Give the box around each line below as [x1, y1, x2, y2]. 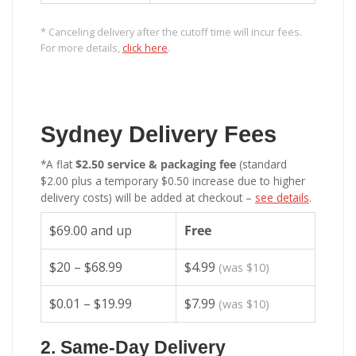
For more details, [41, 41, 122, 56]
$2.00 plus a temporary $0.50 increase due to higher [41, 173, 305, 189]
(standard [236, 157, 287, 172]
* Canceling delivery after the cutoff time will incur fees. [41, 25, 302, 40]
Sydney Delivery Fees [41, 121, 277, 147]
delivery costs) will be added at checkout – [41, 190, 255, 206]
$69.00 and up [49, 222, 132, 240]
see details [255, 190, 309, 206]
